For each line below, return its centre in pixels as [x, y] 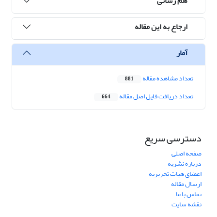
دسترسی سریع [173, 139]
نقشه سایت [186, 204]
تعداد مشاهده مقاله [167, 78]
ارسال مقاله [186, 184]
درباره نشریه [185, 164]
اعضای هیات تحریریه [175, 174]
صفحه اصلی [186, 154]
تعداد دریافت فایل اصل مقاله [156, 96]
